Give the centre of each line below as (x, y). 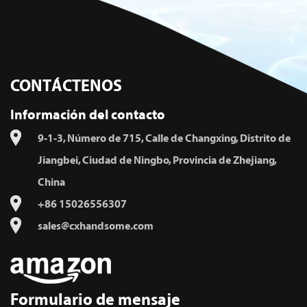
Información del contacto (88, 115)
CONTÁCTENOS (66, 87)
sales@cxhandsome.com (96, 226)
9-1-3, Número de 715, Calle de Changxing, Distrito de (164, 139)
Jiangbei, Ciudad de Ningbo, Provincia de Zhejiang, (157, 161)
